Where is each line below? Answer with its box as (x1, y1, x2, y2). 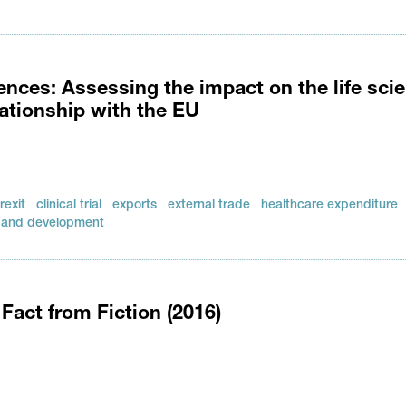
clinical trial (36, 199, 102, 212)
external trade (168, 199, 251, 212)
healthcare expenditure (261, 199, 399, 212)
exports (112, 199, 158, 212)
